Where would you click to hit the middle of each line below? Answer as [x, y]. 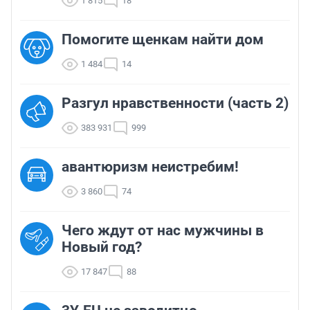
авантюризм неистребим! [150, 167]
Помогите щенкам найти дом [163, 40]
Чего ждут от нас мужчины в [163, 231]
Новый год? [102, 247]
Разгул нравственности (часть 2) [175, 103]
